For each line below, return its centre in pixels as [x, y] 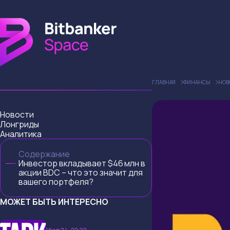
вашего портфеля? [56, 181]
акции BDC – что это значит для [81, 172]
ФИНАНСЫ [197, 82]
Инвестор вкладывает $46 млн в [82, 163]
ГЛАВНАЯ [164, 82]
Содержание [44, 154]
